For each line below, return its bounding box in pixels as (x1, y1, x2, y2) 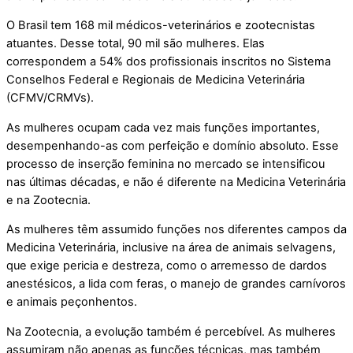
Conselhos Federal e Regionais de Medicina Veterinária (6, 72, 305, 87)
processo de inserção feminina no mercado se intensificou (6, 156, 325, 171)
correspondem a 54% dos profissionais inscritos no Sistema (6, 54, 331, 69)
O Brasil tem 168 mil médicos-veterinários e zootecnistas (6, 18, 315, 33)
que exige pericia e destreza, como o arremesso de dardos (6, 258, 327, 273)
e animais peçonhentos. (6, 295, 137, 310)
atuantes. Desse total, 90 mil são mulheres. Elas (6, 36, 265, 51)
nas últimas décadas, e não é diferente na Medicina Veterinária (6, 174, 346, 189)
